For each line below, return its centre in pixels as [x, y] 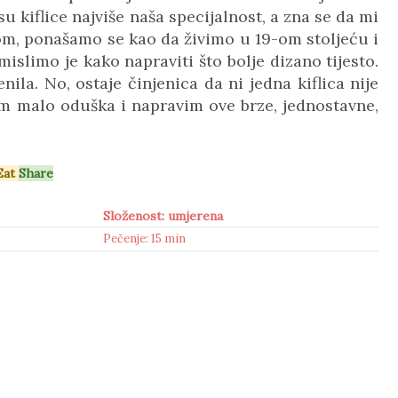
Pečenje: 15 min [145, 239]
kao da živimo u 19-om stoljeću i [254, 39]
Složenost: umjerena [163, 216]
